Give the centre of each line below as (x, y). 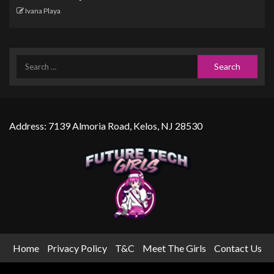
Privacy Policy (77, 248)
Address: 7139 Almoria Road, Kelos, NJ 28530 (106, 125)
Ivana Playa (43, 10)
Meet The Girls (174, 248)
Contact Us (238, 248)
